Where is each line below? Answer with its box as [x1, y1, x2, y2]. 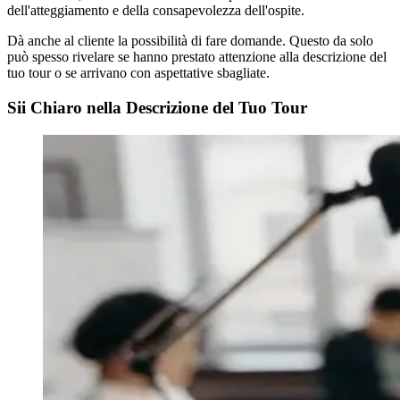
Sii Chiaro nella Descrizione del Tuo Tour [7, 97, 307, 117]
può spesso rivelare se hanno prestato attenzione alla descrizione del [7, 49, 387, 65]
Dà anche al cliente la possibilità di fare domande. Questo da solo [7, 33, 373, 49]
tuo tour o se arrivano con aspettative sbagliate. [7, 65, 270, 81]
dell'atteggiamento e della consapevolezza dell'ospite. [7, 3, 304, 19]
